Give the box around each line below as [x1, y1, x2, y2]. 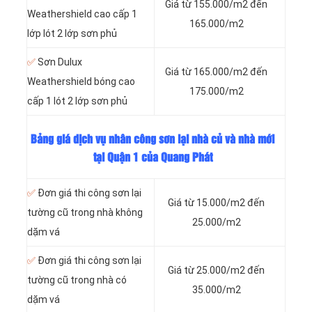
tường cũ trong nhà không [27, 207, 143, 219]
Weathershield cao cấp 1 [27, 8, 137, 20]
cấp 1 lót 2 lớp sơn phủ [27, 95, 127, 107]
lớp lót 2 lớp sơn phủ [27, 28, 117, 40]
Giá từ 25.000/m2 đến [168, 265, 265, 276]
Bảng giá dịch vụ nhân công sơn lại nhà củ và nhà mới [31, 134, 274, 146]
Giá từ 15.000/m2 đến [168, 197, 265, 209]
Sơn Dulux [36, 56, 82, 68]
